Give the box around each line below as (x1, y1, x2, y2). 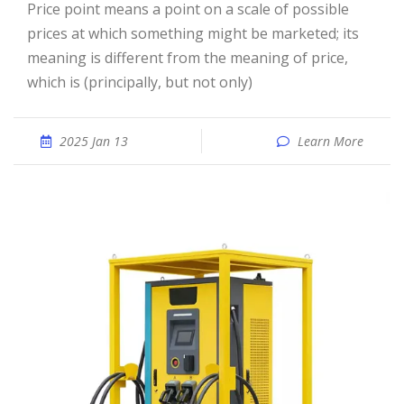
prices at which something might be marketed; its (27, 23, 359, 43)
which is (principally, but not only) (27, 72, 252, 92)
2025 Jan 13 (60, 133, 128, 150)
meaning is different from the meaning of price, (27, 48, 348, 68)
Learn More (298, 133, 363, 150)
